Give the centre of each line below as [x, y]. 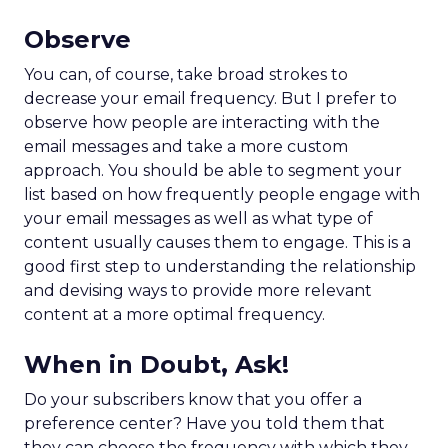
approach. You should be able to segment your [213, 170]
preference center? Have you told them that [204, 423]
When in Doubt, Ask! [156, 364]
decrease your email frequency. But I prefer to [210, 98]
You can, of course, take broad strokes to [186, 74]
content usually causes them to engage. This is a [217, 242]
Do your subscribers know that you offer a [193, 399]
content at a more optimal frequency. [174, 314]
